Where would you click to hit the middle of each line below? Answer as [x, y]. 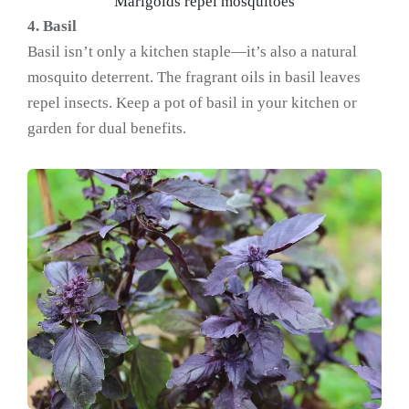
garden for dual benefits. [107, 128]
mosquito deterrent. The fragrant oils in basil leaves [194, 77]
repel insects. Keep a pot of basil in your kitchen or [192, 102]
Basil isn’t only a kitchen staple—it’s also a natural [192, 51]
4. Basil [52, 26]
